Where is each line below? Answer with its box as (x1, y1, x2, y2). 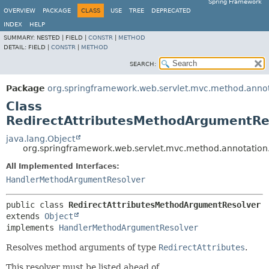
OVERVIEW (4, 7, 35, 14)
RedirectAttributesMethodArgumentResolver (68, 200, 261, 210)
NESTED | (37, 34, 65, 41)
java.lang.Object (6, 134, 75, 144)
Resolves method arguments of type (6, 243, 159, 252)
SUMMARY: (4, 34, 37, 41)
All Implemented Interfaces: (6, 162, 119, 171)
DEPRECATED (151, 7, 191, 14)
